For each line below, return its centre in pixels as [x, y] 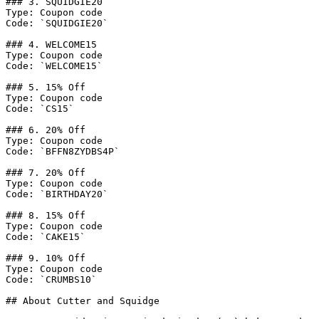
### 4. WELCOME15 [51, 45]
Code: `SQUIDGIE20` [57, 23]
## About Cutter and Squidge [83, 301]
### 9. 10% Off [46, 258]
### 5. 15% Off [46, 87]
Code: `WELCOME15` [54, 66]
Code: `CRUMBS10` [51, 279]
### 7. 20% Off [46, 173]
